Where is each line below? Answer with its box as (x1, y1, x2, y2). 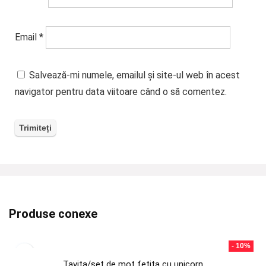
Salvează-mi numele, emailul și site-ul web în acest (28, 69, 240, 81)
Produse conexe (9, 206, 97, 221)
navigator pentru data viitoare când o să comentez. (14, 86, 227, 98)
